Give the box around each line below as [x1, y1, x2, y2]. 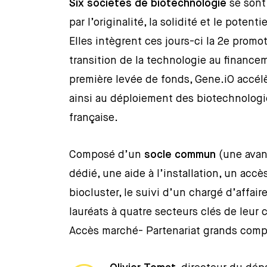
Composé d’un [69, 150, 145, 160]
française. [69, 113, 119, 123]
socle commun [144, 150, 216, 160]
